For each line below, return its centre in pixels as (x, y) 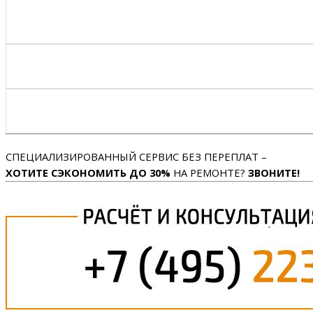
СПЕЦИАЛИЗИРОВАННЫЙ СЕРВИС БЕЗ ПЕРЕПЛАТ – (136, 157)
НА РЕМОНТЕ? (209, 173)
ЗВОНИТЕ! (274, 173)
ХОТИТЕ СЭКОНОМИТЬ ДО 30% (88, 173)
